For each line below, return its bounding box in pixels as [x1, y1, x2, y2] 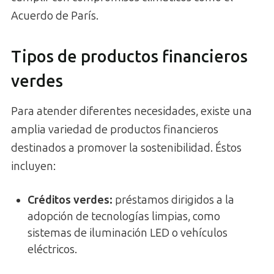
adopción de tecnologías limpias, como [28, 209, 220, 223]
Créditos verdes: [28, 193, 113, 207]
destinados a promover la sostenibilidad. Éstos [11, 141, 242, 155]
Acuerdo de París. [11, 9, 98, 23]
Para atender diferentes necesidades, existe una [11, 104, 252, 118]
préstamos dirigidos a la [113, 193, 234, 207]
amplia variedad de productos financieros [11, 122, 218, 136]
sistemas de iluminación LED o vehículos [28, 226, 228, 240]
